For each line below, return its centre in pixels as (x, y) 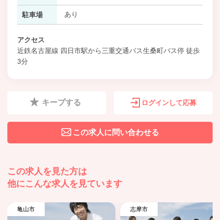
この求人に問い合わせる (116, 132)
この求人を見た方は (47, 171)
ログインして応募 (169, 102)
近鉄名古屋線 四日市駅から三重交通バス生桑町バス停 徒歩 (109, 50)
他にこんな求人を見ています (65, 183)
